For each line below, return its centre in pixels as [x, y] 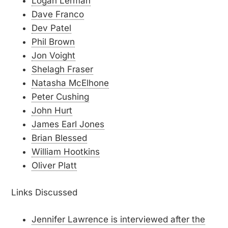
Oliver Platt [54, 165]
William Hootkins [66, 152]
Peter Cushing [61, 97]
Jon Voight [54, 55]
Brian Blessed [60, 138]
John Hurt [52, 110]
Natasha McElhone [70, 83]
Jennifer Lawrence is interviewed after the [119, 219]
